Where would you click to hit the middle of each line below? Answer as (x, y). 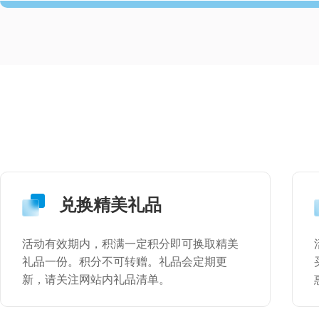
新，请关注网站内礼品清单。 (96, 279)
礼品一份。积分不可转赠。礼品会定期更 (125, 262)
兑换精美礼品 (110, 205)
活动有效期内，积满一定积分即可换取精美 (130, 244)
